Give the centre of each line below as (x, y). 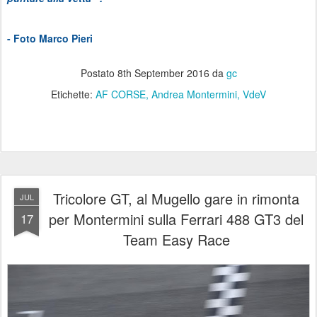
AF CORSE (121, 94)
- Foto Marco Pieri (50, 39)
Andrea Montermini (194, 94)
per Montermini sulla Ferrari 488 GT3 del (176, 219)
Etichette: (73, 94)
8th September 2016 (163, 73)
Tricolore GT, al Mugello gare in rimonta (176, 199)
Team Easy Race (176, 240)
